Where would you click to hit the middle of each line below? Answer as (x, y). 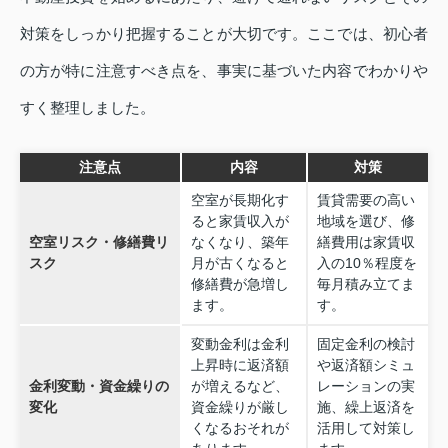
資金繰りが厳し (239, 407)
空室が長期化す (239, 200)
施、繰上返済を (365, 407)
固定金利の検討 (365, 344)
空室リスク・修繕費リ (98, 242)
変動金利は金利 (239, 344)
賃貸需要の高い (365, 200)
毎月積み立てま (365, 284)
